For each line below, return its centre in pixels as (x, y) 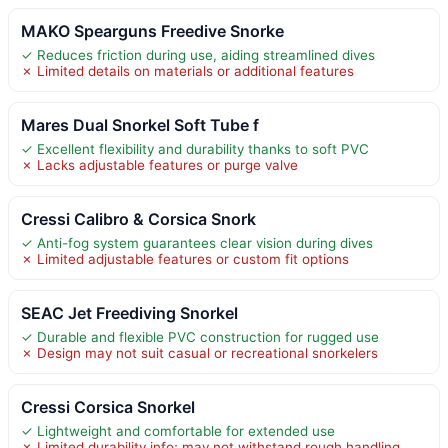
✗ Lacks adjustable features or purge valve (159, 165)
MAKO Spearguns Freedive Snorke (152, 31)
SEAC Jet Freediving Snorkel (129, 313)
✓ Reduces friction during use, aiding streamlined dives (198, 55)
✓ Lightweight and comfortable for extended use (178, 431)
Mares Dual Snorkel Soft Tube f (140, 125)
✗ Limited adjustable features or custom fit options (185, 259)
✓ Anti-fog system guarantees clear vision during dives (197, 243)
